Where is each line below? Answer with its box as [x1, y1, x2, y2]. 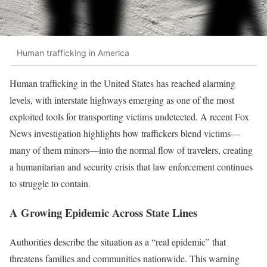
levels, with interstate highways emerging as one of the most [10, 94, 234, 107]
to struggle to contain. [10, 177, 91, 190]
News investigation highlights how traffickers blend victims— [10, 127, 240, 140]
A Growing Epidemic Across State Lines [10, 204, 197, 221]
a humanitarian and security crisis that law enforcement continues [10, 160, 253, 173]
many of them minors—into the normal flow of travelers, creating [10, 144, 253, 157]
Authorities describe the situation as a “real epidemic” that [10, 235, 226, 248]
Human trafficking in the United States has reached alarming [10, 77, 235, 90]
